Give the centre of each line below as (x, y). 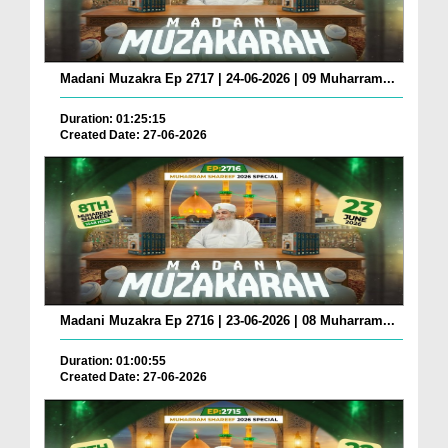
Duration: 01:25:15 (113, 118)
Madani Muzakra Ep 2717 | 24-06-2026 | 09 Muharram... (227, 78)
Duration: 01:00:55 (113, 361)
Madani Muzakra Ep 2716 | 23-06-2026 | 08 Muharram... (227, 321)
